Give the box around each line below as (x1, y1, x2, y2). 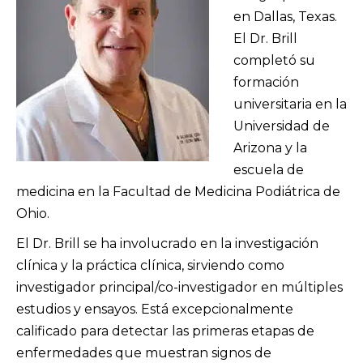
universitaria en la (233, 96, 347, 112)
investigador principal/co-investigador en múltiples (16, 280, 343, 295)
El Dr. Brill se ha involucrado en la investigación (16, 236, 318, 251)
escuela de (233, 162, 304, 177)
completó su (233, 53, 315, 68)
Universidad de (233, 118, 330, 134)
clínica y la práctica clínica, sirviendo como (16, 258, 284, 273)
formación (233, 75, 299, 90)
